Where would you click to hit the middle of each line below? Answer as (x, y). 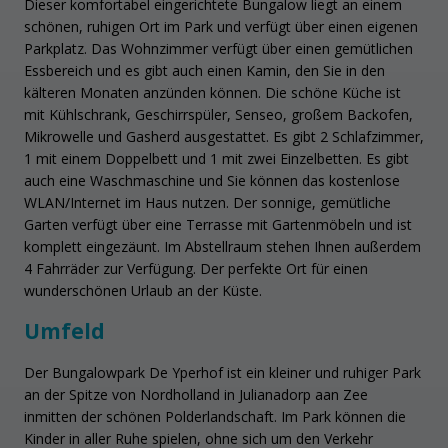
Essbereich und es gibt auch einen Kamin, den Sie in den (204, 70)
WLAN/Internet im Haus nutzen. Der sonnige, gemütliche (207, 202)
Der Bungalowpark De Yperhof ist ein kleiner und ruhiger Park (222, 372)
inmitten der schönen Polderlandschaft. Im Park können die (215, 416)
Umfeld (64, 331)
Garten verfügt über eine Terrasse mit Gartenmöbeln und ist (218, 224)
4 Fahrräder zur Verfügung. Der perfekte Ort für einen (196, 268)
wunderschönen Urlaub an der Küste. (143, 290)
